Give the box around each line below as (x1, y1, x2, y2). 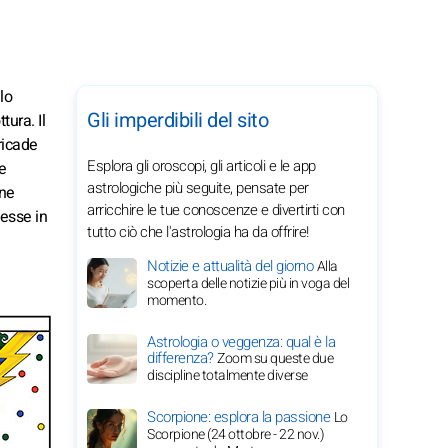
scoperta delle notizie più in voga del (147, 273, 349, 294)
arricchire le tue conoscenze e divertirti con (87, 199, 345, 221)
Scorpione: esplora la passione (147, 406, 334, 428)
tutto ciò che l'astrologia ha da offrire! (87, 221, 309, 243)
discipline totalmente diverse (147, 365, 308, 386)
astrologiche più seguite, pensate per (87, 177, 309, 199)
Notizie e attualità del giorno (147, 255, 317, 277)
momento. (147, 290, 206, 311)
